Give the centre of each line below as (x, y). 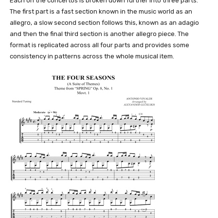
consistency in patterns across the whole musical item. (92, 56)
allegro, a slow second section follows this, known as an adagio (104, 23)
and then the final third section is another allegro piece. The (99, 34)
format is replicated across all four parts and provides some (100, 45)
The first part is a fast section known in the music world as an (101, 12)
